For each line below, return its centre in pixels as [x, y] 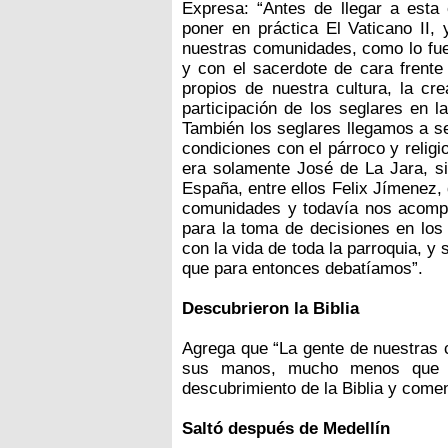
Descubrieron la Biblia [270, 309]
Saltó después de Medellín [286, 429]
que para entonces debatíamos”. [302, 269]
